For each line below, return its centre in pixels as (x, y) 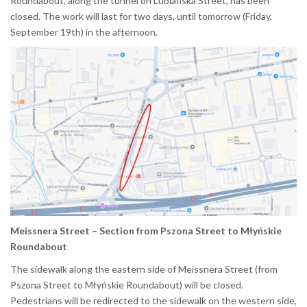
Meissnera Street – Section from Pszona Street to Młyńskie (146, 230)
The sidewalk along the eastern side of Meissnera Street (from (144, 269)
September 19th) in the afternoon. (84, 32)
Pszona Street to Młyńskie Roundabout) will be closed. (127, 284)
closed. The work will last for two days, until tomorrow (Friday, (141, 16)
